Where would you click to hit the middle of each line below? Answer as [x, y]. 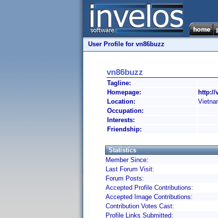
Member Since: [127, 160]
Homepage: [124, 92]
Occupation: [125, 111]
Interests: [121, 120]
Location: [121, 101]
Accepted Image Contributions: [149, 197]
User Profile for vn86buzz [126, 44]
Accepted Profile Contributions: [149, 188]
